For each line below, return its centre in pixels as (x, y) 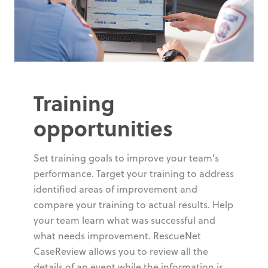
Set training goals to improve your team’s (126, 158)
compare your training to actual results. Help (133, 204)
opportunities (103, 127)
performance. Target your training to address (134, 173)
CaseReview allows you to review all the (121, 251)
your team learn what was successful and (124, 220)
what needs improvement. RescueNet (117, 235)
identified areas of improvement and (115, 189)
